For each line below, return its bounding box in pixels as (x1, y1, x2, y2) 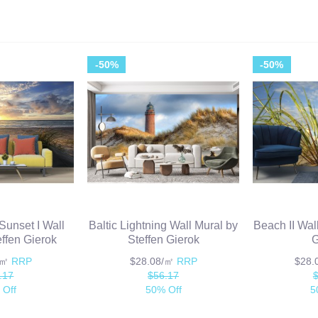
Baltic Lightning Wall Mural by (89, 219, 238, 232)
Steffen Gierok (127, 234, 199, 246)
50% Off (145, 284, 182, 296)
